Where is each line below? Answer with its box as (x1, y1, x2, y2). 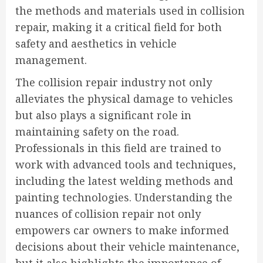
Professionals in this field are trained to (15, 141, 221, 155)
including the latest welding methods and (15, 174, 233, 188)
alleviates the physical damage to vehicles (15, 92, 233, 106)
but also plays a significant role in (15, 108, 191, 122)
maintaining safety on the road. (15, 124, 179, 139)
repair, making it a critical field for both (15, 20, 222, 34)
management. (15, 53, 87, 67)
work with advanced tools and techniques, (15, 157, 236, 171)
